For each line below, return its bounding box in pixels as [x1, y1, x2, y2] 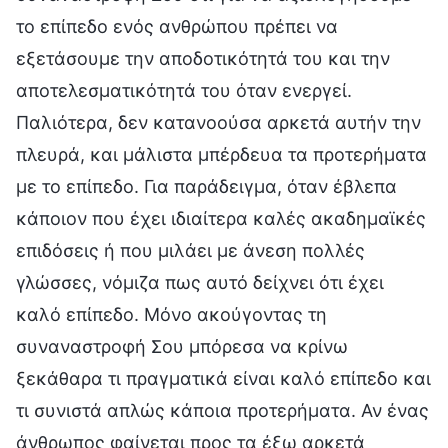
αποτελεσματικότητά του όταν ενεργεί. [16, 79, 352, 101]
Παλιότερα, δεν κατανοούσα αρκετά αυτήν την [16, 111, 421, 133]
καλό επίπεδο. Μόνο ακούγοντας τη [16, 303, 327, 325]
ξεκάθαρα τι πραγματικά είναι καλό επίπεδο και [16, 367, 431, 389]
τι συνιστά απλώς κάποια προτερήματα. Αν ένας [16, 399, 429, 421]
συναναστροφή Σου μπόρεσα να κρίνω [16, 335, 348, 357]
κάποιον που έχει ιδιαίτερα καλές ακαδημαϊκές [16, 207, 426, 229]
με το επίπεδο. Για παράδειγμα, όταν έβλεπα [16, 175, 397, 197]
